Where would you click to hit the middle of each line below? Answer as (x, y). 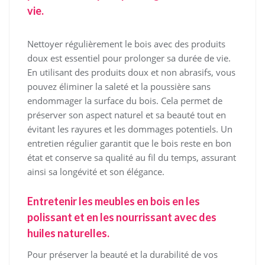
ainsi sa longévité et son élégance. (96, 172)
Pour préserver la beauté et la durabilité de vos (122, 255)
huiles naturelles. (68, 233)
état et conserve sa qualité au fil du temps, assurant (132, 158)
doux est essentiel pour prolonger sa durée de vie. (129, 58)
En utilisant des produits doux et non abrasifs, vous (131, 72)
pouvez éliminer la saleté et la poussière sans (119, 87)
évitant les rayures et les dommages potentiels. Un (130, 129)
